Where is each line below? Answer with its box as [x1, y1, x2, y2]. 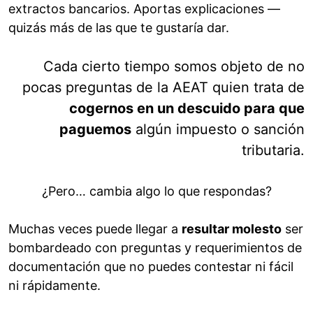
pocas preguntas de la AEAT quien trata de [22, 79, 305, 96]
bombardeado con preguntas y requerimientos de [8, 240, 302, 256]
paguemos [59, 121, 131, 138]
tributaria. [242, 142, 305, 159]
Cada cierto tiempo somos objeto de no [43, 58, 305, 75]
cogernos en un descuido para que [69, 100, 305, 117]
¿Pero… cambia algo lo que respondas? [41, 184, 272, 199]
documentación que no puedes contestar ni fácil [8, 259, 293, 275]
